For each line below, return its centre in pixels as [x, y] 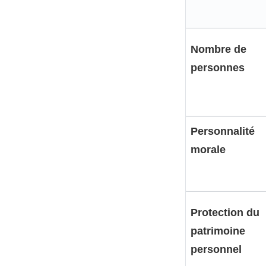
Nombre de [218, 49]
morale [208, 149]
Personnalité [223, 131]
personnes [218, 67]
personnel [216, 249]
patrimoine [218, 231]
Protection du [225, 212]
